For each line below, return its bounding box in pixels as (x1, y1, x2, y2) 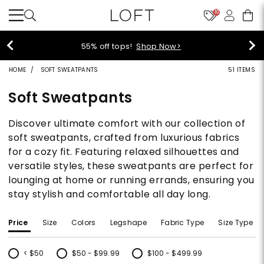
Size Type (218, 217, 253, 227)
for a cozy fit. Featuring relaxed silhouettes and (8, 145, 239, 159)
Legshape (110, 217, 147, 227)
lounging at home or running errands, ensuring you (8, 173, 255, 187)
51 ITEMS (228, 65, 255, 74)
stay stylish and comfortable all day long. (8, 187, 210, 201)
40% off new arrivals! (77, 40, 164, 52)
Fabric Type (160, 217, 204, 227)
